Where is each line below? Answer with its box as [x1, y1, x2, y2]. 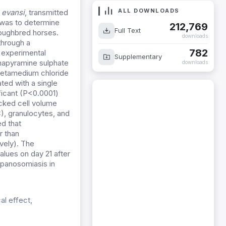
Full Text [115, 26, 141, 34]
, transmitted [25, 8, 68, 18]
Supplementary [115, 52, 162, 61]
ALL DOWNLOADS [116, 7, 180, 14]
